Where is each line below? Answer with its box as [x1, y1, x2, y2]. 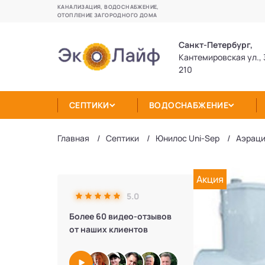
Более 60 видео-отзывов [69, 211, 172, 222]
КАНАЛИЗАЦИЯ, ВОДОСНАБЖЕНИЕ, [57, 3, 159, 11]
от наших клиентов [69, 224, 148, 235]
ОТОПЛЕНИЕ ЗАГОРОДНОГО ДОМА [57, 11, 157, 19]
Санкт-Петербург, [179, 38, 253, 50]
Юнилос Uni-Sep [156, 132, 219, 144]
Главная [57, 132, 89, 144]
